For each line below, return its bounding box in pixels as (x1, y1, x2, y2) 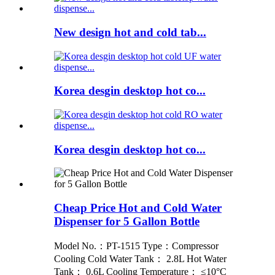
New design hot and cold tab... (54, 25, 206, 39)
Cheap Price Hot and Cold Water (54, 201, 222, 215)
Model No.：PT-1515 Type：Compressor (54, 240, 219, 251)
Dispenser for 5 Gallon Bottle (54, 215, 199, 228)
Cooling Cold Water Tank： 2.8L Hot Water (54, 253, 227, 264)
